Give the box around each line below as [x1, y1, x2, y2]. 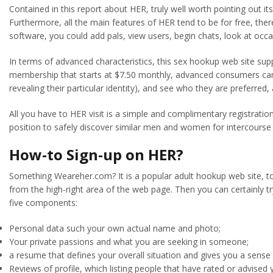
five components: [9, 196, 77, 208]
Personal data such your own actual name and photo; [9, 222, 221, 234]
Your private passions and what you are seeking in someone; [9, 235, 249, 247]
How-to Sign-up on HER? [9, 144, 183, 165]
